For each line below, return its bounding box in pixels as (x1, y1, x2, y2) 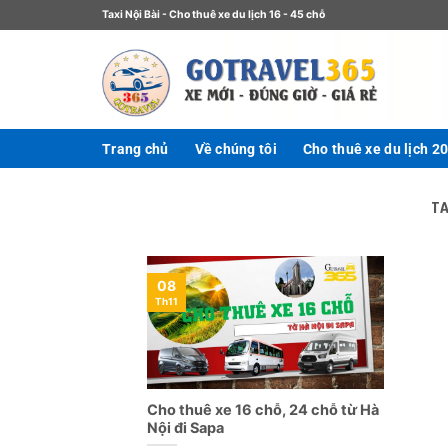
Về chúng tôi (194, 140, 277, 157)
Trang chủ (102, 140, 169, 157)
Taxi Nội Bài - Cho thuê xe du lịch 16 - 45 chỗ (102, 8, 325, 21)
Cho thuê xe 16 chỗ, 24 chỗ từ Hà (147, 400, 379, 418)
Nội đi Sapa (147, 418, 224, 436)
